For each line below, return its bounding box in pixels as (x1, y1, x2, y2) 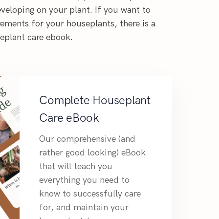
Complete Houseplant (39, 92, 151, 107)
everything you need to (39, 175, 130, 186)
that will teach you (39, 161, 113, 172)
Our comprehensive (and (39, 134, 136, 145)
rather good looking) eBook (39, 148, 146, 158)
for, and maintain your (39, 202, 129, 213)
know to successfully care (39, 189, 141, 199)
